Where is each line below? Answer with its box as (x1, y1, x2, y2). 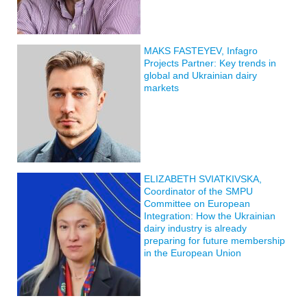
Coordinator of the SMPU (144, 185, 253, 197)
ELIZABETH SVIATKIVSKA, (144, 173, 262, 184)
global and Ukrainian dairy (144, 69, 257, 81)
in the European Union (144, 247, 241, 258)
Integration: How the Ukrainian (144, 210, 275, 221)
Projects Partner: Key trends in (144, 57, 276, 69)
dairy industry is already (144, 222, 247, 234)
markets (144, 82, 179, 93)
